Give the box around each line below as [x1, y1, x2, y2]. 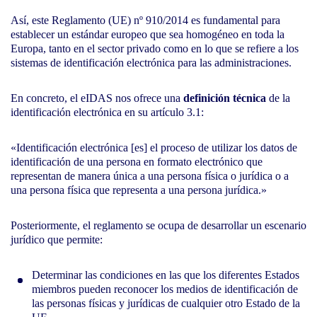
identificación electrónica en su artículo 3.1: [11, 105, 204, 118]
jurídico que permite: [11, 233, 103, 246]
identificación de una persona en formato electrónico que [11, 155, 263, 168]
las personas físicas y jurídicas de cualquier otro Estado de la [32, 296, 300, 309]
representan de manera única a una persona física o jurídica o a [11, 169, 289, 182]
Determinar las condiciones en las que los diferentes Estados [32, 268, 299, 281]
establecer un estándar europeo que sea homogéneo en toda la [11, 28, 284, 40]
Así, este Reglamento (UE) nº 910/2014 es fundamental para [11, 13, 280, 26]
